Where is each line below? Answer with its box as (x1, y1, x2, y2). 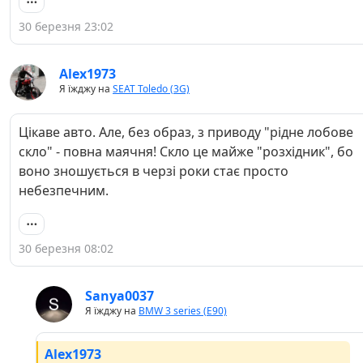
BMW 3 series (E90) (139, 304, 227, 318)
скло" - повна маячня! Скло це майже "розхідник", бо (19, 143, 353, 161)
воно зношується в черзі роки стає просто (19, 162, 288, 181)
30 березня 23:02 (19, 19, 113, 35)
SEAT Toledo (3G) (113, 82, 190, 96)
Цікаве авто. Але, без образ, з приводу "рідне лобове (19, 123, 353, 142)
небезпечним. (19, 181, 109, 200)
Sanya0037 (85, 287, 154, 305)
